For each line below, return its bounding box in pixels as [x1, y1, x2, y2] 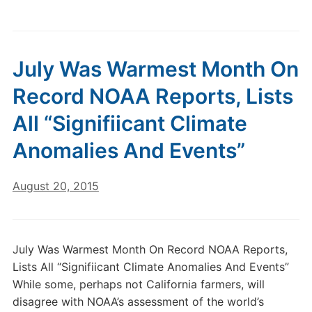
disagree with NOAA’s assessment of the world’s [12, 295, 264, 309]
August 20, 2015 [12, 179, 99, 193]
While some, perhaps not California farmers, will [12, 277, 265, 291]
